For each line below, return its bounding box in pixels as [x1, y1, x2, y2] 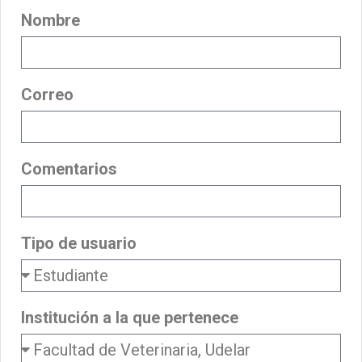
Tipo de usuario [21, 234, 137, 253]
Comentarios [21, 159, 117, 179]
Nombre [21, 11, 80, 30]
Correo [21, 85, 74, 104]
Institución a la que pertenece [21, 308, 238, 327]
